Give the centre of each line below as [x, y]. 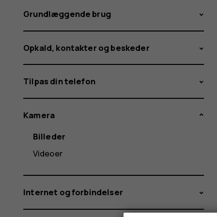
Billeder [49, 136]
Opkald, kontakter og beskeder [86, 47]
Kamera [39, 115]
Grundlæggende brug [67, 14]
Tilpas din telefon [59, 81]
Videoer [48, 153]
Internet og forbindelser [73, 192]
